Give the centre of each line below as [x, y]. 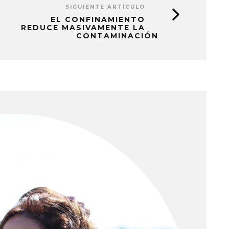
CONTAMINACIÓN [117, 36]
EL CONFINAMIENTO [98, 20]
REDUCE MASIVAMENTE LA [83, 28]
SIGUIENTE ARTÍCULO [105, 7]
